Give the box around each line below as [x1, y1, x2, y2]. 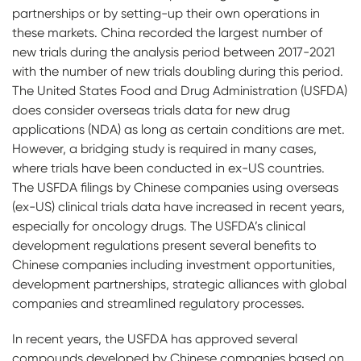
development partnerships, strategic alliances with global [12, 276, 346, 292]
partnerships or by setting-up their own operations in [12, 6, 320, 21]
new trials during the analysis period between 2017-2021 [12, 44, 334, 60]
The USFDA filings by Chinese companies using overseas [12, 180, 338, 195]
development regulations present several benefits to [12, 238, 317, 253]
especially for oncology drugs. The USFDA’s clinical [12, 218, 305, 234]
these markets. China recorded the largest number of [12, 25, 322, 40]
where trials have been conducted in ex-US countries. [12, 160, 325, 176]
